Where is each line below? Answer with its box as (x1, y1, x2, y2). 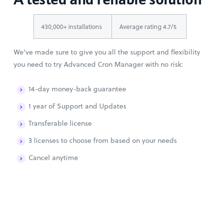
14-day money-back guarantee (28, 84, 126, 94)
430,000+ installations (41, 22, 102, 31)
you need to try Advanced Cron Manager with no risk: (14, 59, 183, 70)
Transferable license (28, 118, 92, 129)
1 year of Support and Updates (28, 101, 126, 111)
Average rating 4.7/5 (119, 22, 176, 31)
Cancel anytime (28, 153, 78, 163)
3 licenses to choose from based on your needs (28, 136, 177, 146)
